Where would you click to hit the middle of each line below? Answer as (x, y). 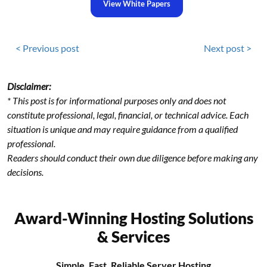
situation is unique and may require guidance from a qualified (122, 129)
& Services (133, 236)
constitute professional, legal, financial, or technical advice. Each (128, 114)
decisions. (25, 172)
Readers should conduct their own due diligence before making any (133, 157)
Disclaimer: (29, 86)
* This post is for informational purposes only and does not (117, 100)
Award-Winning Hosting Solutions (133, 218)
